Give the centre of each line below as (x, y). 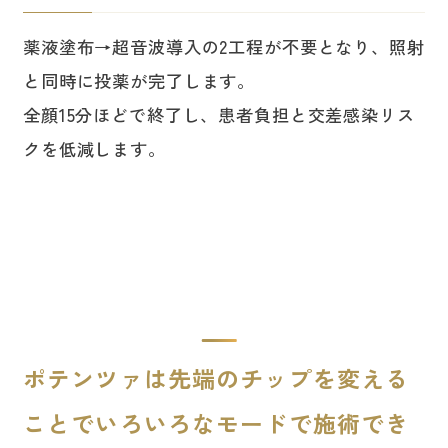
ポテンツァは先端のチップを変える (216, 378)
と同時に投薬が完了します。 (139, 80)
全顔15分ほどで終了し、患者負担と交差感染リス (218, 114)
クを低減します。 (94, 148)
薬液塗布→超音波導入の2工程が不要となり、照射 (223, 46)
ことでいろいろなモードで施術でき (216, 423)
